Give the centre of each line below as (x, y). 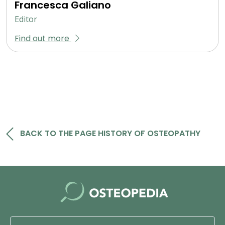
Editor (26, 19)
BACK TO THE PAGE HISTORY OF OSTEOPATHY (110, 133)
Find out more (43, 38)
